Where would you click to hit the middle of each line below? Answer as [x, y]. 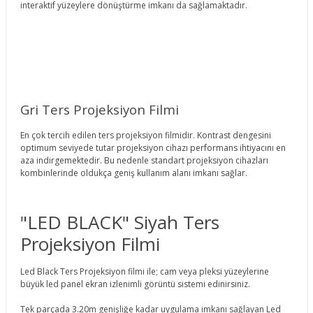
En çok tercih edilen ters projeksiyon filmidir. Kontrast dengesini [145, 135]
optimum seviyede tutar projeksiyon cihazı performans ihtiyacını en [153, 147]
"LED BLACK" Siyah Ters [119, 222]
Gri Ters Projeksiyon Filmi [99, 109]
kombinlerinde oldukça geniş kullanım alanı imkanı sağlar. [133, 173]
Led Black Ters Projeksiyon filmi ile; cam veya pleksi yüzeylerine [144, 271]
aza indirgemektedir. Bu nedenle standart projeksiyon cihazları [144, 160]
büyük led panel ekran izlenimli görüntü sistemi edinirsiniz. [135, 284]
